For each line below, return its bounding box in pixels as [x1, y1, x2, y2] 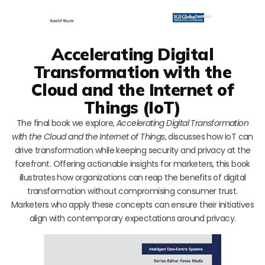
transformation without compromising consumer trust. [27, 185, 238, 197]
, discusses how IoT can [164, 130, 253, 143]
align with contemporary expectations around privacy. [29, 212, 236, 224]
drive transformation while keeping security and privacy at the [14, 144, 251, 156]
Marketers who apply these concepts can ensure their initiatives [11, 198, 254, 211]
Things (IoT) [84, 96, 181, 118]
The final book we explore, [17, 117, 117, 129]
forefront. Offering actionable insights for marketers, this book [15, 157, 250, 170]
